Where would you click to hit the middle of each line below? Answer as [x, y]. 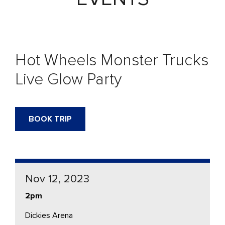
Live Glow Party [68, 79]
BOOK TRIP [50, 119]
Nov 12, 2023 [57, 179]
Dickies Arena [49, 215]
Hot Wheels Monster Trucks [112, 60]
